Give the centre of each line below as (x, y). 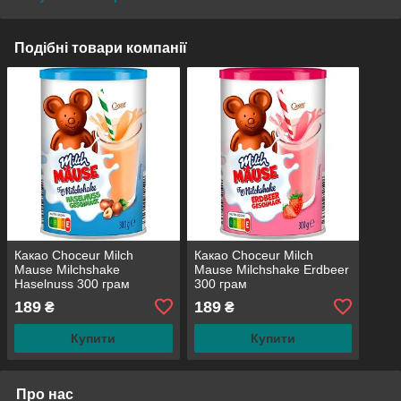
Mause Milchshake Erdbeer (271, 269)
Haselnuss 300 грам (72, 283)
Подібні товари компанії (101, 48)
